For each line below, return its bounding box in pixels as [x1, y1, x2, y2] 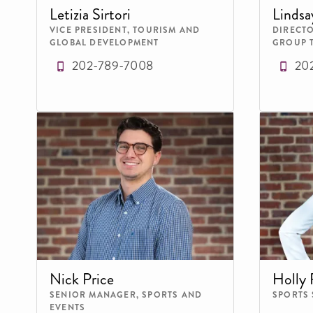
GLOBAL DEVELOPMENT [50, 36, 159, 49]
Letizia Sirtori [50, 3, 131, 25]
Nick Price [50, 268, 114, 290]
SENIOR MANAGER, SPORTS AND [50, 288, 203, 301]
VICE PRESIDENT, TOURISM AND [50, 23, 201, 36]
